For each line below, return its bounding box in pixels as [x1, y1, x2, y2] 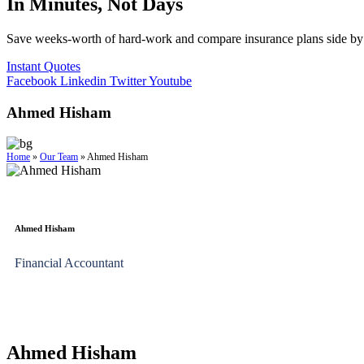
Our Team [40, 151, 78, 163]
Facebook [6, 73, 57, 88]
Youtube [149, 73, 192, 88]
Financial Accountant [15, 256, 123, 271]
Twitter [110, 73, 146, 88]
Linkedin [60, 73, 106, 88]
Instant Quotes [6, 58, 80, 73]
